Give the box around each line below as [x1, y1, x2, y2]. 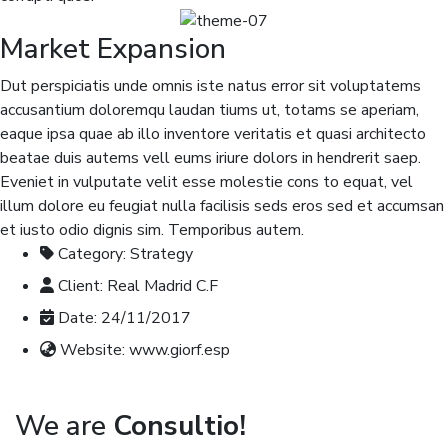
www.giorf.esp [129, 339, 230, 362]
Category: [58, 243, 126, 266]
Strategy [130, 243, 193, 266]
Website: [60, 339, 125, 362]
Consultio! [113, 407, 246, 446]
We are [15, 407, 113, 446]
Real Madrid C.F [107, 275, 218, 298]
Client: [58, 275, 103, 298]
